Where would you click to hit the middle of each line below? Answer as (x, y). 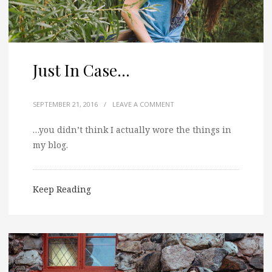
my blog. (50, 144)
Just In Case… (81, 70)
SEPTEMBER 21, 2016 (65, 104)
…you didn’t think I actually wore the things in (132, 129)
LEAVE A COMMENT (143, 104)
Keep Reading (62, 189)
